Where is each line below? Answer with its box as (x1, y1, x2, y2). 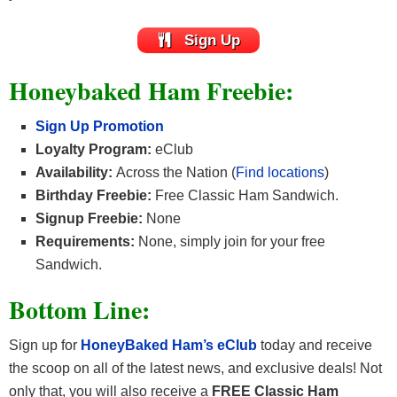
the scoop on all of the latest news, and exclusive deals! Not (9, 360, 382, 376)
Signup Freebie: (35, 210, 143, 226)
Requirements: (35, 233, 135, 249)
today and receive (257, 337, 372, 353)
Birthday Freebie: (35, 187, 152, 203)
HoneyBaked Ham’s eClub (81, 337, 257, 353)
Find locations (236, 164, 324, 180)
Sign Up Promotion (35, 118, 164, 134)
